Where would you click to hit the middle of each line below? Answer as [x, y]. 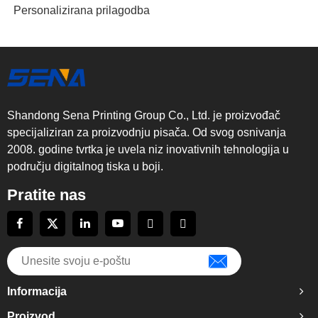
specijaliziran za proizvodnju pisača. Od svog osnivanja [147, 132]
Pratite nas [46, 195]
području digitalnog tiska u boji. [85, 166]
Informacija [37, 291]
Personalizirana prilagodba [81, 10]
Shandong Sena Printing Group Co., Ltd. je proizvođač [144, 115]
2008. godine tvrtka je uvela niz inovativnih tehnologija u [148, 149]
